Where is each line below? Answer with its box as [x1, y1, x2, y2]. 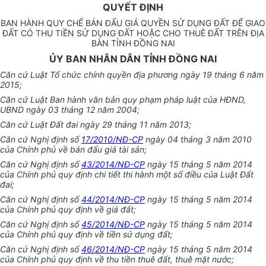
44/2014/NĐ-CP [81, 194, 145, 205]
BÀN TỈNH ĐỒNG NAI [91, 38, 175, 49]
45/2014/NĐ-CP [81, 219, 145, 230]
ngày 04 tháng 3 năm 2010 [143, 134, 252, 145]
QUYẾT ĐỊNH [103, 1, 163, 14]
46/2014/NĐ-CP [81, 244, 145, 255]
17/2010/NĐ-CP [81, 134, 143, 145]
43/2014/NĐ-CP [81, 159, 145, 170]
